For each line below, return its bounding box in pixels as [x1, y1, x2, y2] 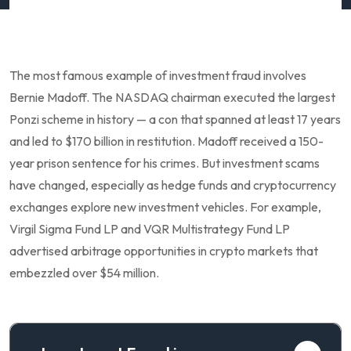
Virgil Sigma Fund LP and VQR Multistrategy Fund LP [9, 220, 290, 237]
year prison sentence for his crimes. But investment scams [9, 154, 320, 171]
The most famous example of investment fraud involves [9, 67, 306, 83]
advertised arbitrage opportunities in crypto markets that [9, 242, 318, 259]
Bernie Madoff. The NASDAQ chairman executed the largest [9, 89, 335, 105]
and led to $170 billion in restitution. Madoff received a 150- [9, 132, 324, 149]
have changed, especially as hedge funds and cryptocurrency [9, 176, 336, 193]
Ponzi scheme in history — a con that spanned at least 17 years [9, 110, 341, 127]
